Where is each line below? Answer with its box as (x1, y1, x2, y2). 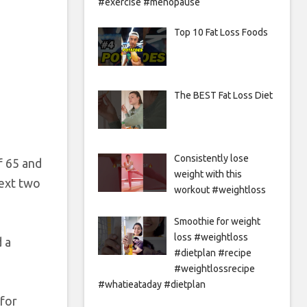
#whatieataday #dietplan (98, 278, 206, 290)
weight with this (173, 168, 242, 180)
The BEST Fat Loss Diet (173, 89, 273, 101)
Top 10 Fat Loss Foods (173, 26, 268, 38)
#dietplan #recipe (173, 247, 251, 258)
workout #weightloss (173, 184, 266, 195)
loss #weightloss (173, 231, 248, 243)
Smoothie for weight (173, 215, 260, 227)
